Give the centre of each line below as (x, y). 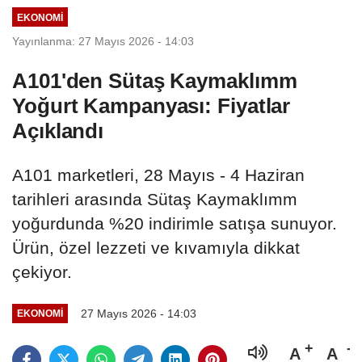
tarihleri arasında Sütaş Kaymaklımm (155, 199)
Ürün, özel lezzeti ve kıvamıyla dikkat (156, 247)
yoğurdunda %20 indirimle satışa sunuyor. (175, 223)
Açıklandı (58, 130)
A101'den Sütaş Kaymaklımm (155, 80)
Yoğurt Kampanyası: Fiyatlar (152, 105)
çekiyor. (42, 271)
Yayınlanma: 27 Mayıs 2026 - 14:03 (103, 41)
